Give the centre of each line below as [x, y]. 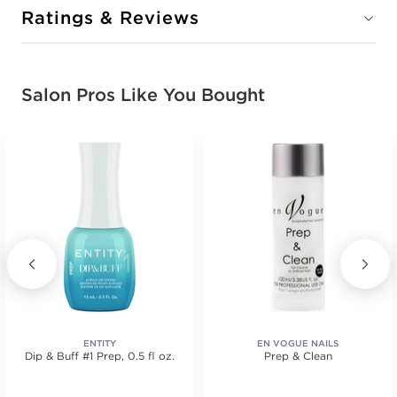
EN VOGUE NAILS [298, 343]
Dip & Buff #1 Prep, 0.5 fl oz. [99, 356]
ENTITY [99, 343]
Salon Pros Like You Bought [143, 94]
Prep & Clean [298, 356]
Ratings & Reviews [110, 17]
